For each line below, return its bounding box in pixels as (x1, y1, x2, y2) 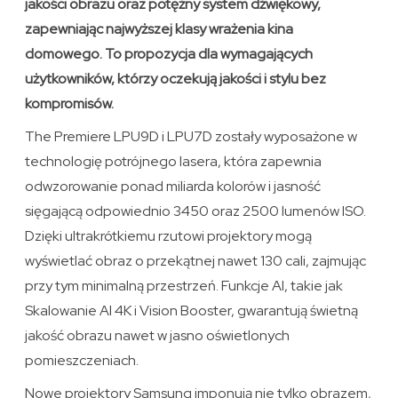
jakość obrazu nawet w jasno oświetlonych (25, 326, 291, 346)
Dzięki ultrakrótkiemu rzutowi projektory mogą (25, 227, 313, 246)
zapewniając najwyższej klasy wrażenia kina (25, 20, 294, 39)
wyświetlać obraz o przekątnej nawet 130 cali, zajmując (25, 251, 367, 271)
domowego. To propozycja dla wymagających (25, 44, 314, 64)
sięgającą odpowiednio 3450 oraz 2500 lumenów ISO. (25, 202, 367, 221)
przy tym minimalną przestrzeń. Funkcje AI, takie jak (25, 276, 344, 296)
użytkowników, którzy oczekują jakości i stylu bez (25, 69, 327, 89)
